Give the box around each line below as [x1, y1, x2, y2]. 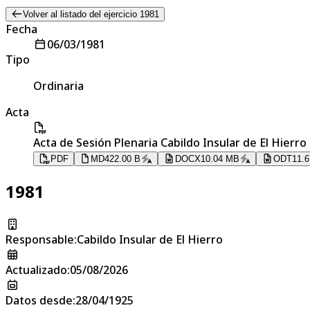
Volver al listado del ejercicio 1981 [22, 8, 159, 19]
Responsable [6, 231, 74, 247]
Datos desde [6, 292, 73, 308]
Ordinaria [33, 77, 84, 93]
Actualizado [6, 262, 67, 277]
